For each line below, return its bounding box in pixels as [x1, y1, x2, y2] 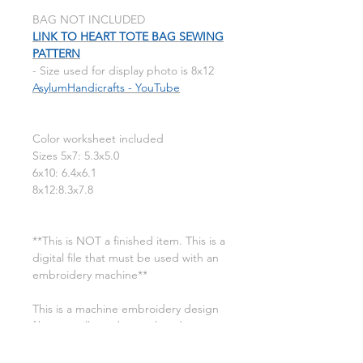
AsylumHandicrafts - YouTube [32, 80, 180, 96]
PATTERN [32, 46, 80, 62]
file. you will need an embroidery [32, 318, 198, 334]
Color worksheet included [32, 131, 164, 147]
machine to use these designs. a [32, 335, 197, 351]
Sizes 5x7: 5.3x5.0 [32, 148, 119, 164]
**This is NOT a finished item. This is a [32, 233, 225, 249]
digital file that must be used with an [32, 250, 219, 266]
